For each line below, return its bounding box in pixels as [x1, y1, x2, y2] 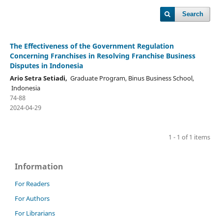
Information [15, 161, 63, 172]
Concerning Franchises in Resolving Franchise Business [9, 51, 195, 60]
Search [182, 10, 204, 18]
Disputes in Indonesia [9, 60, 83, 70]
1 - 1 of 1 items [168, 132, 211, 141]
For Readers [15, 179, 50, 188]
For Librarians [15, 208, 55, 218]
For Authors [15, 193, 50, 203]
